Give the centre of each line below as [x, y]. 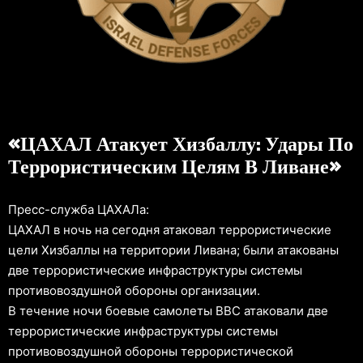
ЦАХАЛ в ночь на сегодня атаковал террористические [170, 229]
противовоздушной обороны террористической [151, 351]
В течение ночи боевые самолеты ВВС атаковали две [168, 310]
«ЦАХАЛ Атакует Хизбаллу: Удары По [181, 144]
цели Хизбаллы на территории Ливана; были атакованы [173, 250]
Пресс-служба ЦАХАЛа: [79, 209]
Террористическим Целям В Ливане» [175, 167]
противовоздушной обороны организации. [134, 290]
